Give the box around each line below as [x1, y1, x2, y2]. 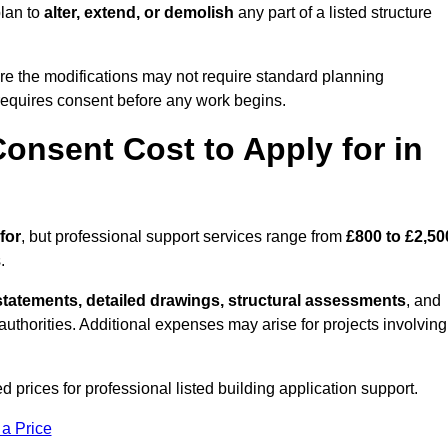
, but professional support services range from [21, 228, 346, 246]
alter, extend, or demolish [44, 4, 234, 22]
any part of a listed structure [234, 4, 432, 22]
